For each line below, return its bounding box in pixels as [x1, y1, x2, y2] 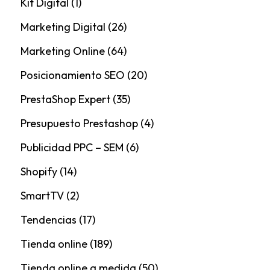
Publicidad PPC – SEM [20, 140, 124, 154]
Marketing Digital [20, 19, 105, 34]
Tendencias [20, 212, 77, 227]
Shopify [20, 164, 57, 178]
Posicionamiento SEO [20, 67, 125, 82]
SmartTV [20, 188, 64, 202]
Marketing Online [20, 43, 105, 58]
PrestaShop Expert [20, 92, 110, 106]
